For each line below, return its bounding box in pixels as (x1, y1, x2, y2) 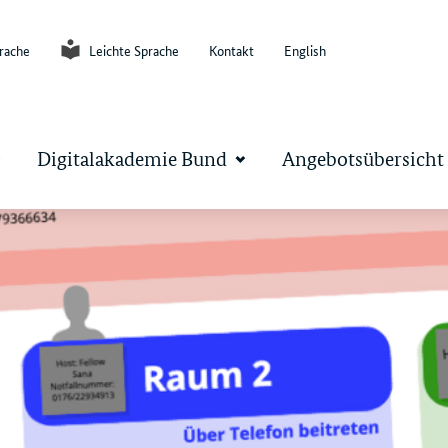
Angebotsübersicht (282, 147, 445, 172)
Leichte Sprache (86, 40, 180, 60)
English (284, 40, 327, 60)
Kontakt (209, 40, 255, 60)
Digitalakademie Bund (37, 147, 228, 172)
